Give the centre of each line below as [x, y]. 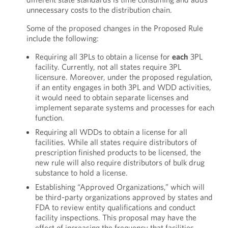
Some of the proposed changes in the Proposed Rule [115, 28]
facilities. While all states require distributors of [116, 142]
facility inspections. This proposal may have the [116, 217]
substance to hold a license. [81, 173]
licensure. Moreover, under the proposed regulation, [124, 77]
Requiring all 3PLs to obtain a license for [103, 56]
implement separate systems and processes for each [124, 107]
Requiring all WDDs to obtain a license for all [111, 132]
